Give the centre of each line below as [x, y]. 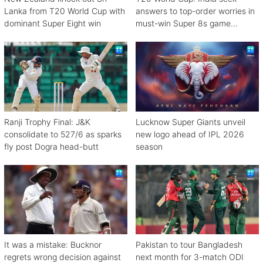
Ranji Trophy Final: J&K [47, 122]
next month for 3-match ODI [190, 257]
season [149, 146]
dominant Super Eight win [53, 23]
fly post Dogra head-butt [51, 146]
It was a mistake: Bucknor [53, 244]
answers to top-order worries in [195, 11]
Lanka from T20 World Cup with [65, 11]
